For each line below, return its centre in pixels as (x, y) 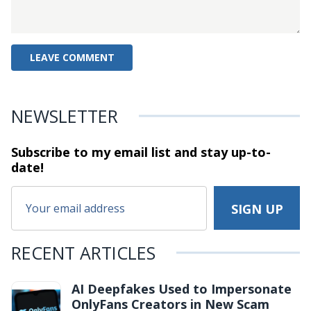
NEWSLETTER (65, 116)
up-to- (249, 152)
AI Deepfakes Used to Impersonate (182, 288)
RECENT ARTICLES (83, 252)
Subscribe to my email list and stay (119, 152)
